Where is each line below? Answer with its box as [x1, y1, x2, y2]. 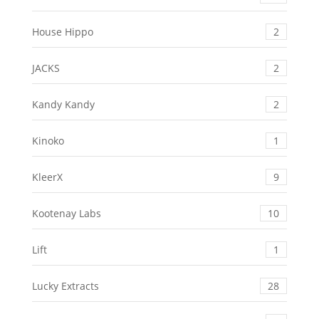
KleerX [31, 169, 63, 184]
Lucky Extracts [31, 278, 99, 293]
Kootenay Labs [31, 206, 101, 220]
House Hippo [31, 24, 93, 38]
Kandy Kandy [31, 97, 95, 111]
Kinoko [31, 133, 64, 147]
